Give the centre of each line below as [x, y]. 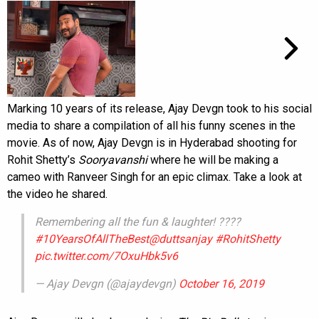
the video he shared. [57, 194]
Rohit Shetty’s [43, 159]
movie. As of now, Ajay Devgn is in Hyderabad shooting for [152, 142]
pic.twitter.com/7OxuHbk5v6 [106, 256]
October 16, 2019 [221, 283]
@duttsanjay [181, 239]
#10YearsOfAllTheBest [92, 239]
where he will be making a [213, 159]
